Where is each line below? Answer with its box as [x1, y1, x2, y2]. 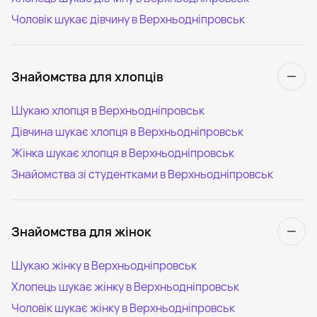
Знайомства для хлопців [11, 67, 163, 85]
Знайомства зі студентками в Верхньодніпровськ [11, 166, 273, 182]
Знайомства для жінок [11, 222, 151, 240]
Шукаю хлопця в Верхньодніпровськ [11, 102, 204, 118]
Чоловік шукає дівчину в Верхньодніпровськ [11, 11, 245, 27]
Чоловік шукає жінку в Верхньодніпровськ [11, 299, 235, 316]
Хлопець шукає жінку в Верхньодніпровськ [11, 278, 239, 294]
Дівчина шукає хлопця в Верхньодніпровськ [11, 123, 243, 139]
